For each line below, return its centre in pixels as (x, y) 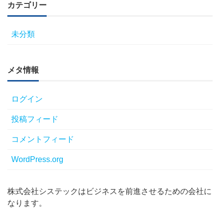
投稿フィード (35, 119)
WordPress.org (37, 159)
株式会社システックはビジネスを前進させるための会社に (110, 191)
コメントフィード (43, 139)
